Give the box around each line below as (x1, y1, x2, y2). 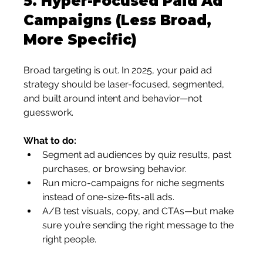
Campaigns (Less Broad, (23, 12, 216, 29)
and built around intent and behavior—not (23, 93, 205, 104)
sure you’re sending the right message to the (42, 220, 237, 231)
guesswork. (23, 107, 74, 118)
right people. (42, 234, 97, 245)
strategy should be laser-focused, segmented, (23, 79, 227, 90)
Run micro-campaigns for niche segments (42, 177, 227, 188)
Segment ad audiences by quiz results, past (42, 149, 234, 160)
